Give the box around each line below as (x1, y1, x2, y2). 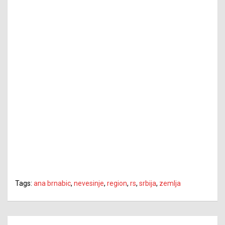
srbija (139, 179, 156, 187)
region (107, 179, 127, 187)
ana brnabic (34, 179, 71, 187)
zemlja (159, 179, 181, 187)
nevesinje (74, 179, 104, 187)
